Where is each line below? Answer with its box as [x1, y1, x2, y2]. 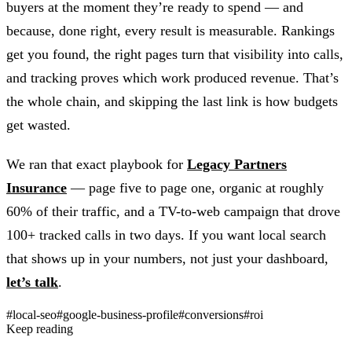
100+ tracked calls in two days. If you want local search [6, 227, 326, 244]
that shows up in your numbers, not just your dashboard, [6, 251, 328, 267]
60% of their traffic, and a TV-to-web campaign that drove [6, 203, 340, 220]
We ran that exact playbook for [6, 156, 187, 173]
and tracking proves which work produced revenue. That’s [6, 70, 339, 86]
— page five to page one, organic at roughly [67, 180, 324, 196]
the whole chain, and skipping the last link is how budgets [6, 93, 338, 110]
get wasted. [6, 117, 71, 134]
